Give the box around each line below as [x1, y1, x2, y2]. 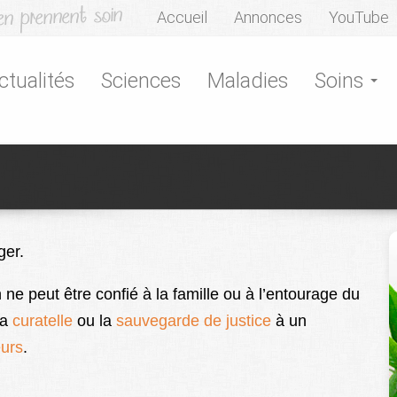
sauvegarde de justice [116, 312, 276, 331]
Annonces [234, 8, 302, 27]
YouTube [329, 8, 389, 27]
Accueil [157, 8, 207, 27]
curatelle [8, 312, 73, 331]
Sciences [101, 68, 181, 93]
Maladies [207, 68, 288, 93]
